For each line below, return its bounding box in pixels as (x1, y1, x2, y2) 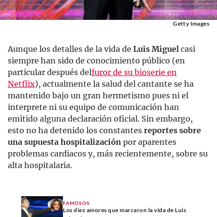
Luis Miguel (133, 44, 179, 54)
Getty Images (173, 20, 209, 27)
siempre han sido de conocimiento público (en (8, 56, 185, 65)
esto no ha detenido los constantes (8, 125, 144, 135)
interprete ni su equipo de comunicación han (8, 102, 179, 112)
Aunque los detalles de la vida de (8, 44, 133, 54)
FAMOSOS (63, 200, 90, 206)
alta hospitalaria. (8, 160, 72, 170)
